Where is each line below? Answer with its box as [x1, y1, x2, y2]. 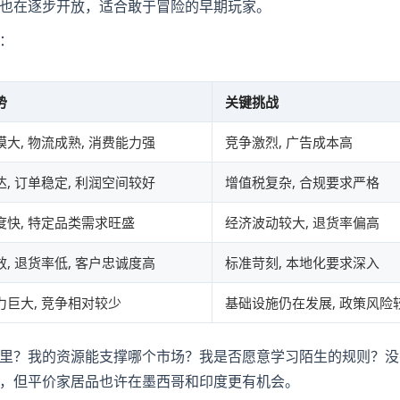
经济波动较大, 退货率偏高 [225, 213, 379, 232]
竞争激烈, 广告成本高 [225, 133, 353, 152]
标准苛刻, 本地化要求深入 [225, 254, 379, 272]
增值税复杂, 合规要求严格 [225, 173, 379, 192]
